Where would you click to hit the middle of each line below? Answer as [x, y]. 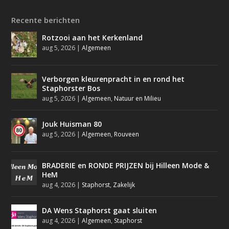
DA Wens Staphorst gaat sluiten [100, 210]
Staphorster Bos [71, 88]
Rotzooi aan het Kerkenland [93, 37]
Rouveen [127, 134]
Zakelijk [124, 185]
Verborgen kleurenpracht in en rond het [113, 79]
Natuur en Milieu [138, 98]
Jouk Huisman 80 [72, 124]
